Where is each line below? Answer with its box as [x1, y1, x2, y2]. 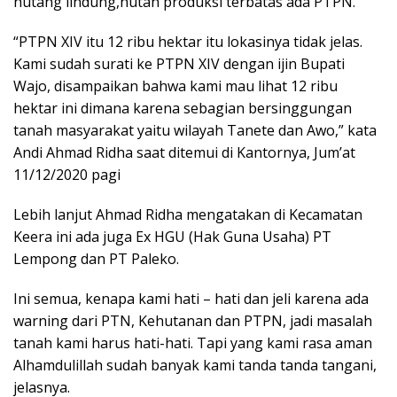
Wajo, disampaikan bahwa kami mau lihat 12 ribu [13, 76, 338, 97]
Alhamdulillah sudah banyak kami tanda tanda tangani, [13, 355, 377, 376]
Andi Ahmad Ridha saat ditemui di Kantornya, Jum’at [13, 143, 355, 163]
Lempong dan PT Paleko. [13, 249, 179, 269]
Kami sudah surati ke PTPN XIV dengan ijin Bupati [13, 54, 345, 74]
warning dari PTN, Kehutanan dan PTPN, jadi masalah [13, 311, 372, 331]
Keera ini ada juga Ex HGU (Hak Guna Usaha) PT [13, 227, 331, 247]
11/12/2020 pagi [13, 165, 121, 185]
